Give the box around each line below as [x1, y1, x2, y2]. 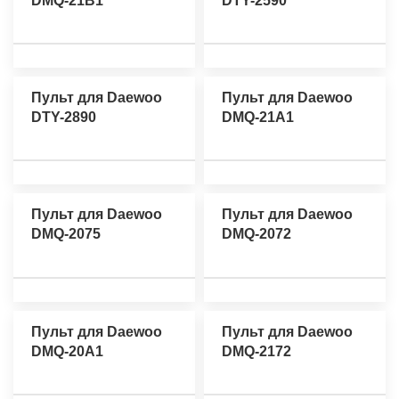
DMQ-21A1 [222, 110, 294, 126]
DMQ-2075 [31, 226, 101, 242]
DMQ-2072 [222, 226, 291, 242]
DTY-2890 [31, 110, 96, 126]
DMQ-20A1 [31, 343, 103, 359]
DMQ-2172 [222, 343, 291, 359]
